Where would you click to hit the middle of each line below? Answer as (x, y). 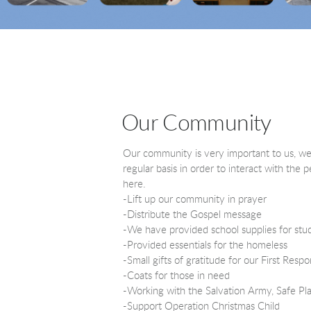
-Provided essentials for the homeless (205, 245)
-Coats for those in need (176, 276)
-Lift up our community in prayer (194, 200)
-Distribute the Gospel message (192, 215)
